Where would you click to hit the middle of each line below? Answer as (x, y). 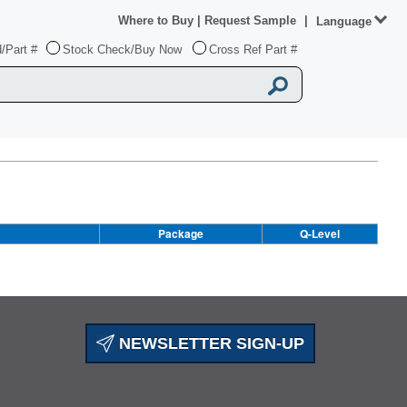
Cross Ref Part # (253, 49)
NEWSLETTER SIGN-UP (210, 343)
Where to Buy (158, 20)
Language (344, 21)
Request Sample (252, 20)
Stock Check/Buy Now (122, 49)
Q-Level (320, 233)
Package (181, 233)
